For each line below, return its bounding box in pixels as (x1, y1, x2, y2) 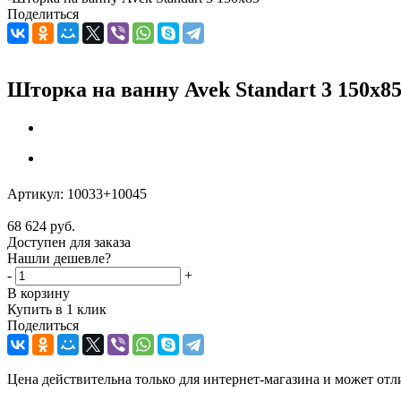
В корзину (7, 285, 70, 301)
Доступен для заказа (7, 234, 131, 250)
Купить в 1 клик (7, 301, 107, 317)
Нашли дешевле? (7, 250, 111, 266)
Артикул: (7, 185, 64, 201)
